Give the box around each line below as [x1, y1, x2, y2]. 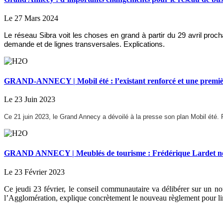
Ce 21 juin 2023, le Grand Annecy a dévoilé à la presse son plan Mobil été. [4, 113, 221, 121]
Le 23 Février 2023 [4, 167, 65, 176]
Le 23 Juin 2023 [4, 95, 55, 104]
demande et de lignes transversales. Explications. [4, 40, 167, 49]
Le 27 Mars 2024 [4, 14, 58, 23]
